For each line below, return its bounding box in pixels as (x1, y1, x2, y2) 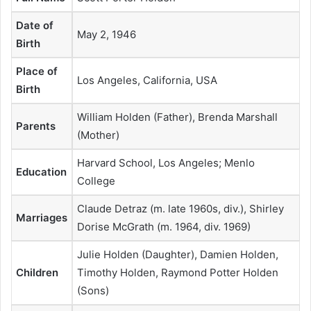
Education (16, 165, 67, 178)
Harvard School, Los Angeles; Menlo (77, 155, 255, 169)
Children (16, 265, 58, 279)
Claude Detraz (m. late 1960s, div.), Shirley (77, 201, 284, 215)
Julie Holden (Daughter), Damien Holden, (77, 247, 278, 261)
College (77, 174, 115, 187)
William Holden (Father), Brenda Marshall (77, 110, 278, 124)
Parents (16, 119, 56, 133)
